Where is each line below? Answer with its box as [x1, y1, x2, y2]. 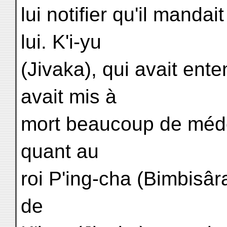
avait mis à [21, 86, 117, 107]
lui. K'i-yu [21, 31, 101, 53]
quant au [21, 140, 99, 162]
